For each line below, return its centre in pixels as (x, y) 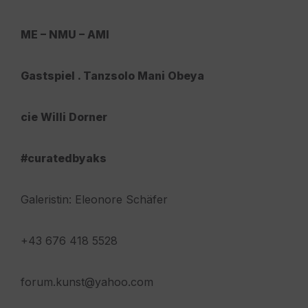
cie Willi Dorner (64, 117)
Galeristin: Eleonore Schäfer (94, 200)
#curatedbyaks (64, 158)
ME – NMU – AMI (65, 35)
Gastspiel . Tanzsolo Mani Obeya (112, 76)
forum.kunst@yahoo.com (87, 282)
